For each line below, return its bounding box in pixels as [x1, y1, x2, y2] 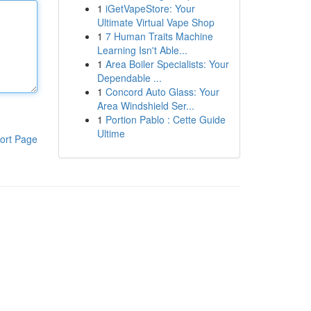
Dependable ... [96, 71, 162, 85]
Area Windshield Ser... [96, 99, 194, 112]
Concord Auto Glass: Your [105, 85, 219, 99]
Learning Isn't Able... [96, 43, 187, 57]
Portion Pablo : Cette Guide [105, 112, 226, 126]
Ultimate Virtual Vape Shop [96, 15, 215, 29]
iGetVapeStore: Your [105, 1, 195, 15]
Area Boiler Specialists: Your [105, 57, 229, 71]
